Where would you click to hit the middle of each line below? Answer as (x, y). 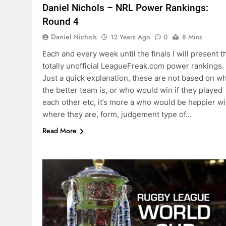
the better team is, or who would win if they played (132, 90)
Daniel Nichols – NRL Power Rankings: (125, 8)
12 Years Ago (130, 37)
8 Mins (192, 37)
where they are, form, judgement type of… (117, 115)
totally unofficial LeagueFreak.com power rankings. (133, 66)
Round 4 (61, 22)
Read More (60, 131)
